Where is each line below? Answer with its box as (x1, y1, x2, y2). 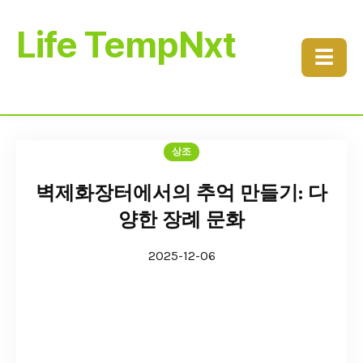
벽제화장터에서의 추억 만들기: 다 (36, 181, 327, 204)
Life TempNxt (16, 23, 236, 66)
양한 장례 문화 (118, 208, 245, 231)
